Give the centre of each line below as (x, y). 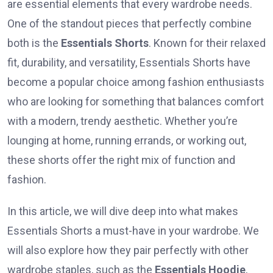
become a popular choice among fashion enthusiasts (136, 82)
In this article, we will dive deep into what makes (123, 211)
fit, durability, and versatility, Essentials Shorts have (129, 63)
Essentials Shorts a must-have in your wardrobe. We (133, 231)
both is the (34, 43)
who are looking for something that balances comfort (136, 102)
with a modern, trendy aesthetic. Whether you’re (122, 121)
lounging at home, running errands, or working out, (127, 141)
